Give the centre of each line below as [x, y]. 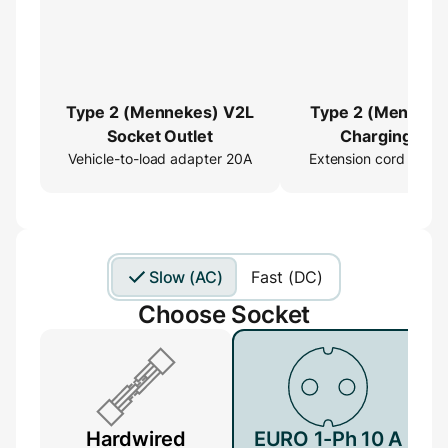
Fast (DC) [287, 276]
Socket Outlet [160, 135]
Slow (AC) [185, 276]
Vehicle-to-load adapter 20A [160, 158]
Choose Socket [224, 314]
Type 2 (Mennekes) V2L [160, 111]
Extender [400, 159]
